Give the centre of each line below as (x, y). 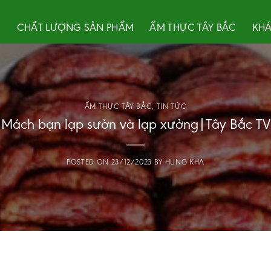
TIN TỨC (171, 106)
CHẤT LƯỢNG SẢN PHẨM (75, 27)
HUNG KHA (184, 162)
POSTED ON (89, 162)
